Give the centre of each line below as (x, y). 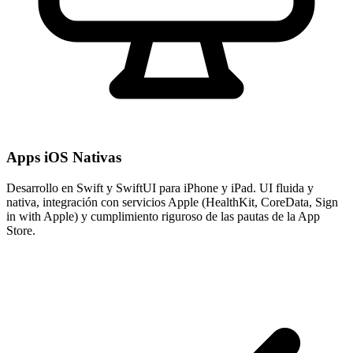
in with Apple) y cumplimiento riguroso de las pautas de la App (163, 216)
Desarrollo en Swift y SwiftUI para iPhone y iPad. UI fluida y (160, 188)
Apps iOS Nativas (64, 157)
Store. (21, 230)
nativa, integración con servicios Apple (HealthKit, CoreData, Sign (172, 202)
